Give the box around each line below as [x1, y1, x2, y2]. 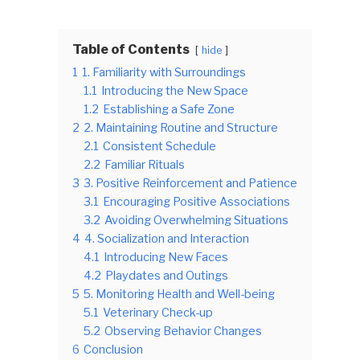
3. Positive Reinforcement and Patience [84, 176, 297, 191]
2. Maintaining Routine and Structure [84, 121, 278, 136]
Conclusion [84, 342, 143, 358]
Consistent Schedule [103, 139, 216, 154]
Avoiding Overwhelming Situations [104, 213, 288, 228]
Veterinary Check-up [103, 305, 213, 321]
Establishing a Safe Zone [103, 102, 235, 117]
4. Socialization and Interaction [84, 231, 249, 247]
